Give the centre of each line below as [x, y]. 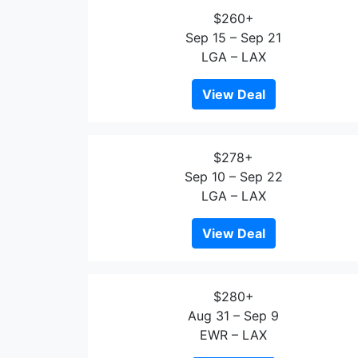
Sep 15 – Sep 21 [233, 38]
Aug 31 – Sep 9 [233, 316]
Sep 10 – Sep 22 [233, 177]
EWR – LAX [233, 335]
